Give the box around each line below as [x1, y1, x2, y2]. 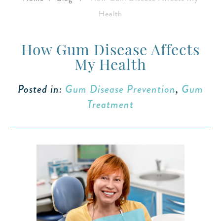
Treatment [87, 96, 134, 112]
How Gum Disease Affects [21, 44, 200, 59]
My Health [74, 59, 147, 74]
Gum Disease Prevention [65, 81, 176, 97]
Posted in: [18, 81, 65, 97]
